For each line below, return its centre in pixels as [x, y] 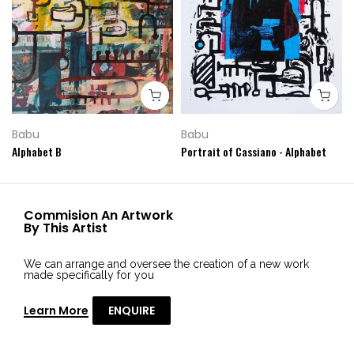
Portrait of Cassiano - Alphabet [254, 152]
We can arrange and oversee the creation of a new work [166, 264]
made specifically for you [89, 275]
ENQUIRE [132, 311]
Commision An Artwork [98, 216]
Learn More [56, 311]
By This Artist [66, 228]
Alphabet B [37, 152]
